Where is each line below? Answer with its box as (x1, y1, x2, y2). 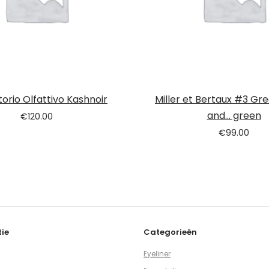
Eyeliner (144, 248, 171, 259)
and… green (207, 108, 261, 122)
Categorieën (144, 226, 197, 238)
